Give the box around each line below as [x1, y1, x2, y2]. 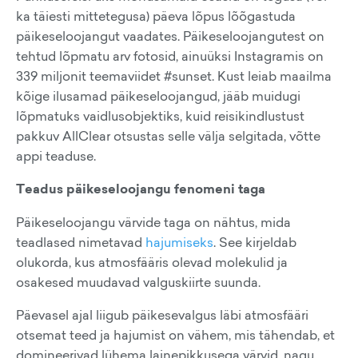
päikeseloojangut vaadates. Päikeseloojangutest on [16, 27, 324, 45]
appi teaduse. [16, 147, 96, 165]
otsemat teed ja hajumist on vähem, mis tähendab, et [16, 326, 335, 344]
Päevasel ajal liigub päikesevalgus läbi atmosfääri [16, 306, 308, 324]
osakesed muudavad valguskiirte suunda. [16, 273, 261, 291]
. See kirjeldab [213, 233, 296, 251]
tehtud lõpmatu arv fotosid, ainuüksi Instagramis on [16, 47, 324, 65]
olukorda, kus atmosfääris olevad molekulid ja [16, 253, 288, 271]
